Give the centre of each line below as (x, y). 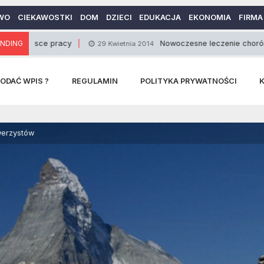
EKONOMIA (210, 17)
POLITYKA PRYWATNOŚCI (188, 81)
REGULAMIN (95, 81)
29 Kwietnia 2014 (80, 44)
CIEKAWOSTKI (45, 17)
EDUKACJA (160, 17)
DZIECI (119, 17)
